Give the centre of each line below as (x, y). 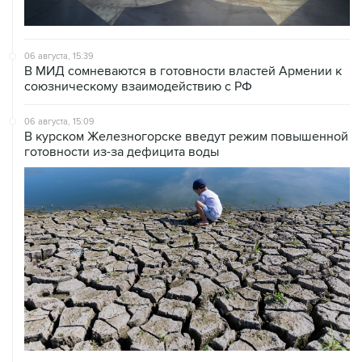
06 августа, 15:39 (59, 56)
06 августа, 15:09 (59, 121)
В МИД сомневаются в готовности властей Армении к (183, 71)
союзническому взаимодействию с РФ (138, 86)
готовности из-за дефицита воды (122, 152)
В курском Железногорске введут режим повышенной (186, 136)
